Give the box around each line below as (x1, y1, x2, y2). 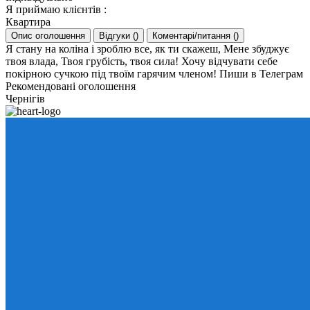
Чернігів (6, 93, 45, 104)
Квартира (6, 16, 51, 28)
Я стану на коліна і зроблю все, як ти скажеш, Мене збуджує (6, 43, 289, 55)
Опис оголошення (11, 30, 85, 41)
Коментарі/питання (152, 30, 233, 41)
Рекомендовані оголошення (6, 80, 136, 92)
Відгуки (99, 30, 133, 41)
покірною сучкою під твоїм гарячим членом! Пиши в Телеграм (6, 68, 303, 80)
